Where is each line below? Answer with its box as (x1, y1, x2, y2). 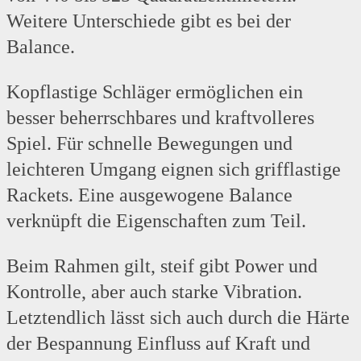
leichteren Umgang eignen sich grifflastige (6, 159, 341, 180)
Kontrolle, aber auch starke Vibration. (6, 281, 302, 303)
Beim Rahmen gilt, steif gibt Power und (6, 255, 317, 277)
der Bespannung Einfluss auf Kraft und (6, 333, 310, 355)
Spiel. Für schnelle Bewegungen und (6, 133, 293, 155)
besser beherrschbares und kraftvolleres (6, 107, 314, 129)
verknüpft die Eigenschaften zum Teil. (6, 210, 306, 232)
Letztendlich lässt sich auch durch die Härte (6, 307, 350, 329)
